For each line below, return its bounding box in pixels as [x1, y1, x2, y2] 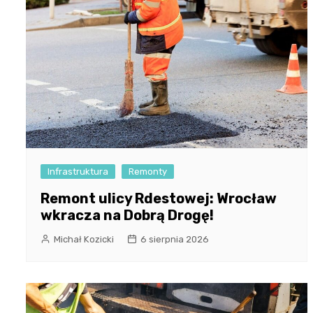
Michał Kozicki [54, 234, 114, 245]
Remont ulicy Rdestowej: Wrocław [41, 190, 277, 208]
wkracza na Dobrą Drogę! [41, 207, 214, 224]
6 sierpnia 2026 [140, 234, 209, 245]
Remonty [129, 166, 167, 177]
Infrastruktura [48, 166, 108, 177]
